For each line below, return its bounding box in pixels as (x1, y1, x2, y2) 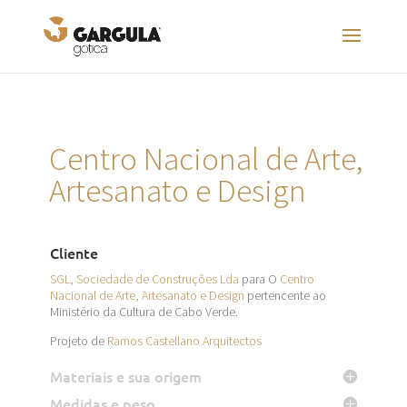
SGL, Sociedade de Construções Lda (49, 271, 239, 287)
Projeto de (49, 333, 107, 349)
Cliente (49, 243, 98, 263)
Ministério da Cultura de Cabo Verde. (49, 303, 238, 320)
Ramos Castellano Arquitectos (106, 333, 262, 349)
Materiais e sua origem (49, 366, 202, 386)
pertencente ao (243, 287, 326, 303)
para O (238, 271, 280, 287)
